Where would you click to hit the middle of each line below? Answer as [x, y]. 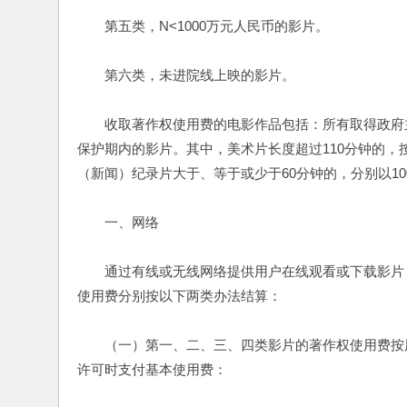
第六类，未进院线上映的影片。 [186, 75]
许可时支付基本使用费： [152, 369]
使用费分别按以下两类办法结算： [179, 296]
